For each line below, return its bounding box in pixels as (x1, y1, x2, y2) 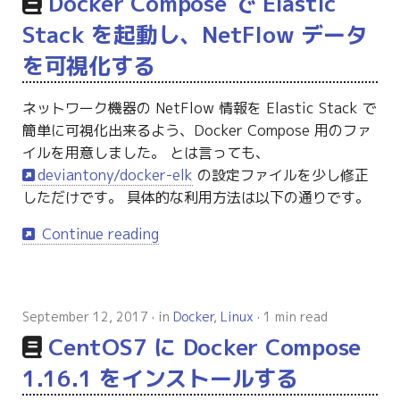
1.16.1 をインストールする (21, 362, 298, 395)
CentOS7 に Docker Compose (48, 331, 362, 363)
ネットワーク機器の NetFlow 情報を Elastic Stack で (21, 98, 377, 119)
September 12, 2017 (21, 308, 148, 326)
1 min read (262, 308, 328, 326)
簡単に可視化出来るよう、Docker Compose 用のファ (21, 121, 371, 141)
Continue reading (37, 224, 160, 245)
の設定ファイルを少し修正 (193, 165, 370, 186)
